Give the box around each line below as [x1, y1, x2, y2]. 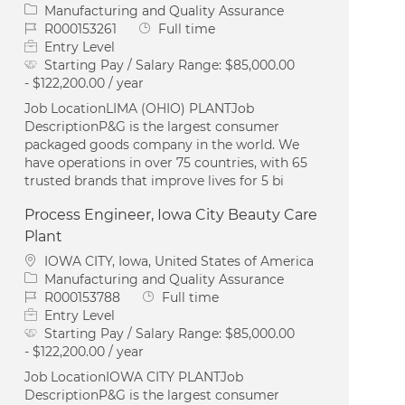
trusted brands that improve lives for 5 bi [24, 172, 285, 189]
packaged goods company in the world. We [24, 136, 300, 153]
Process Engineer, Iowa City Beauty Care [24, 205, 318, 223]
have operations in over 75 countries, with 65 [24, 154, 308, 171]
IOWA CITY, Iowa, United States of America [44, 252, 315, 269]
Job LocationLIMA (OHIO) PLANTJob [24, 99, 255, 117]
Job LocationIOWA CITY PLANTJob [24, 368, 244, 385]
